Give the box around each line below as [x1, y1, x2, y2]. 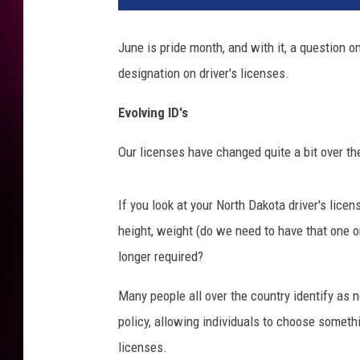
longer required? [118, 248, 203, 265]
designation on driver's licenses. [118, 65, 289, 82]
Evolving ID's [118, 104, 188, 121]
